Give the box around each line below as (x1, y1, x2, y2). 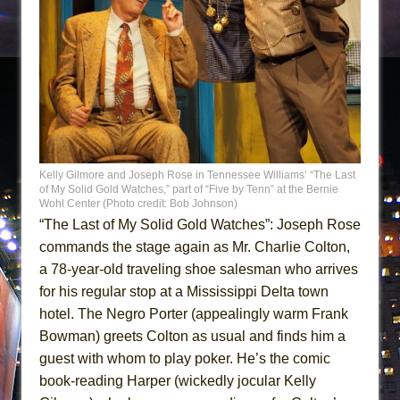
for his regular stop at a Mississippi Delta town (39, 283, 329, 299)
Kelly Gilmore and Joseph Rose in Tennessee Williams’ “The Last (39, 168, 355, 181)
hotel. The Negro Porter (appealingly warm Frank (39, 305, 348, 321)
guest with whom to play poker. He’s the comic (39, 350, 330, 366)
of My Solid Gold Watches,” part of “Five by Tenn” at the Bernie (39, 182, 338, 196)
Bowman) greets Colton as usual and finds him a (39, 328, 346, 344)
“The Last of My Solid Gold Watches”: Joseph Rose (39, 216, 361, 232)
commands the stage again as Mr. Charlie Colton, (39, 238, 350, 254)
